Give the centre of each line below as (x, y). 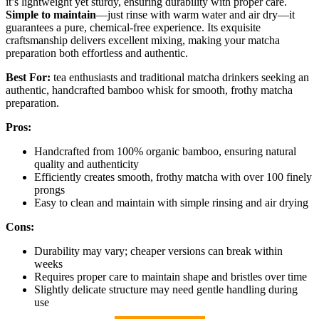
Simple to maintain (51, 15)
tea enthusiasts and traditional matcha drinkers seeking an (180, 78)
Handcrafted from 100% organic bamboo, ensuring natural (165, 152)
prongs (49, 190)
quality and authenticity (87, 164)
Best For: (28, 78)
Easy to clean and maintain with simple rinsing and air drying (171, 203)
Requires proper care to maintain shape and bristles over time (171, 277)
